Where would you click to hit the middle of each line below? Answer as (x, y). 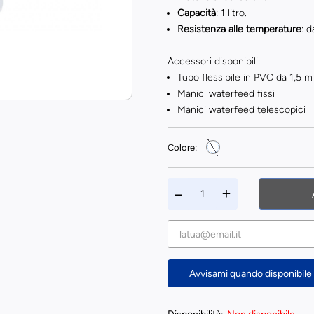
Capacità (196, 13)
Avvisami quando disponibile (250, 274)
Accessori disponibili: (213, 61)
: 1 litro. (231, 13)
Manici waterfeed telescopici (241, 110)
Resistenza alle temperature (239, 29)
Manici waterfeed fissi (226, 94)
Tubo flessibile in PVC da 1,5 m (245, 77)
